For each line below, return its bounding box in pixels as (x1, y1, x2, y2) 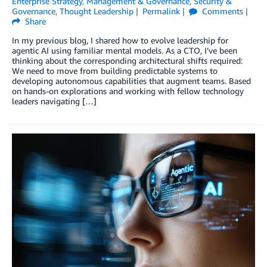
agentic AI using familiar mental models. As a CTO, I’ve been (12, 45, 237, 56)
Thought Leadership (60, 6, 133, 17)
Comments (199, 6, 243, 17)
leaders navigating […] (12, 96, 97, 107)
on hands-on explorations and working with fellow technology (12, 86, 244, 97)
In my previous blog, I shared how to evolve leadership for (12, 35, 228, 46)
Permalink (142, 6, 180, 17)
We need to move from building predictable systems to (12, 66, 218, 76)
